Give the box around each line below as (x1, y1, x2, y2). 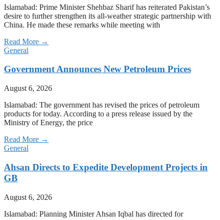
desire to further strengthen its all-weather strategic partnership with (4, 11, 211, 20)
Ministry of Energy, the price (4, 118, 93, 127)
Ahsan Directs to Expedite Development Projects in (4, 162, 208, 172)
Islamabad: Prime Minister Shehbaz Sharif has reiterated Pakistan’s (4, 2, 210, 11)
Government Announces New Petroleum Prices (4, 64, 191, 75)
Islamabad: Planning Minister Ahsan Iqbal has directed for (4, 209, 183, 218)
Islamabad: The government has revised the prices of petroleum (4, 101, 199, 110)
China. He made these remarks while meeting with (4, 20, 160, 29)
